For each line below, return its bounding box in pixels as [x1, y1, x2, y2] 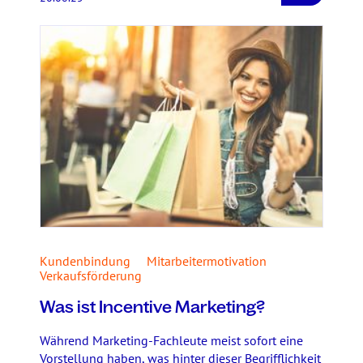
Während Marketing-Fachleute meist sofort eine [40, 332, 303, 348]
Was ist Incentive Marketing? [40, 298, 265, 316]
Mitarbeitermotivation [147, 253, 267, 269]
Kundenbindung [40, 253, 130, 269]
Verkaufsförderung [40, 267, 142, 284]
